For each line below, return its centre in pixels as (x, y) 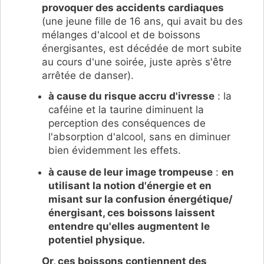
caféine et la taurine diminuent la (126, 110)
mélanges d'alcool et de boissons (121, 35)
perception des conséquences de (127, 123)
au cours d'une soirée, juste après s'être (137, 62)
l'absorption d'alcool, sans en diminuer (139, 137)
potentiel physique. (97, 240)
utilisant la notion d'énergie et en (130, 185)
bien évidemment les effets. (115, 151)
